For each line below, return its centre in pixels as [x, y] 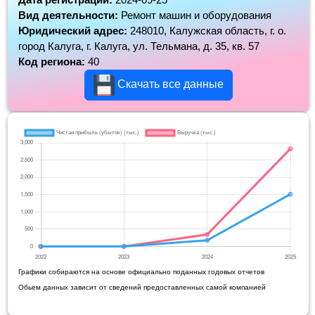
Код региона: [53, 62]
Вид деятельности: [70, 15]
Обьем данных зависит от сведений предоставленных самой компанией [142, 288]
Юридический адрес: [74, 31]
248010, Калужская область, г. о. [208, 31]
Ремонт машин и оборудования [196, 15]
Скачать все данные [169, 84]
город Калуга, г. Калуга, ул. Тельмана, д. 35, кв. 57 [139, 46]
